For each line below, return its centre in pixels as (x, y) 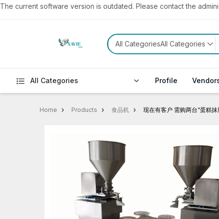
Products (84, 110)
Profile (166, 80)
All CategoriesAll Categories (160, 44)
